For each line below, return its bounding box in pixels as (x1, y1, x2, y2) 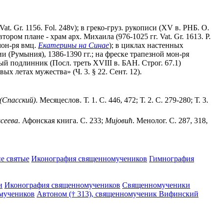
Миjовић (105, 116, 132, 125)
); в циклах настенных (109, 41, 183, 49)
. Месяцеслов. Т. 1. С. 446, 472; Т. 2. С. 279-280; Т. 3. (36, 95, 208, 104)
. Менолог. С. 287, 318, (132, 116, 208, 125)
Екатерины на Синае (38, 41, 109, 49)
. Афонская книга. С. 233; (18, 116, 105, 125)
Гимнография (149, 154, 194, 163)
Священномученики (122, 180, 190, 189)
